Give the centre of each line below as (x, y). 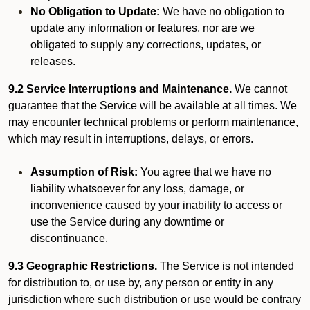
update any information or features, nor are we (143, 28)
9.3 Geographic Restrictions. (83, 266)
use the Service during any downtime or (127, 222)
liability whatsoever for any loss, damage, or (137, 189)
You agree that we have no (204, 172)
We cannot (259, 89)
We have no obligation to (222, 11)
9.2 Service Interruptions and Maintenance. (120, 89)
